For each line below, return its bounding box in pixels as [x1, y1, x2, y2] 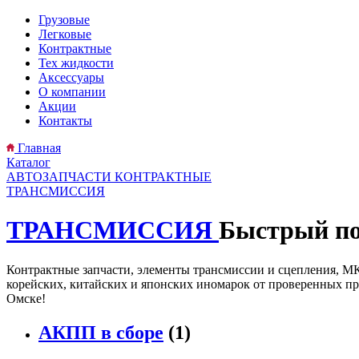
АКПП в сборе [38, 321, 163, 343]
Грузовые [38, 13, 90, 26]
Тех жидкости [38, 56, 114, 70]
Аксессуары [38, 71, 104, 84]
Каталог [6, 155, 50, 169]
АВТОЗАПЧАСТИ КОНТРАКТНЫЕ [6, 170, 212, 184]
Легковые [38, 27, 91, 41]
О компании [38, 85, 106, 99]
